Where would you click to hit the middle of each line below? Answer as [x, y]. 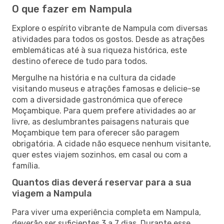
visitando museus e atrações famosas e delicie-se [106, 88]
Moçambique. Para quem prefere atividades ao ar [104, 110]
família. [26, 165]
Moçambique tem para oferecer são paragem [96, 132]
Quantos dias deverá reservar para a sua [102, 182]
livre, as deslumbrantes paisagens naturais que [100, 121]
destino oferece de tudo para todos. [80, 61]
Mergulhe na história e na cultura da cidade [94, 77]
